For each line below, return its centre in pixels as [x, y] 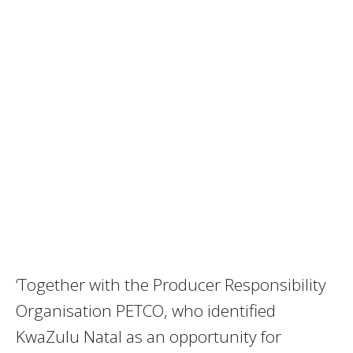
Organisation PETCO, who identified [146, 310]
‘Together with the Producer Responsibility [171, 284]
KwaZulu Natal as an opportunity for [149, 336]
